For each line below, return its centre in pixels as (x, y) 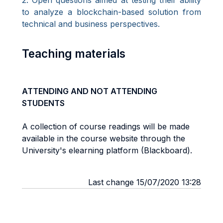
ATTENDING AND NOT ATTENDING (90, 91)
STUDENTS (43, 103)
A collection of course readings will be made (106, 126)
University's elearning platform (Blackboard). (107, 150)
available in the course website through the (104, 138)
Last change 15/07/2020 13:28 (145, 182)
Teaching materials (74, 54)
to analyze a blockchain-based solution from (111, 12)
